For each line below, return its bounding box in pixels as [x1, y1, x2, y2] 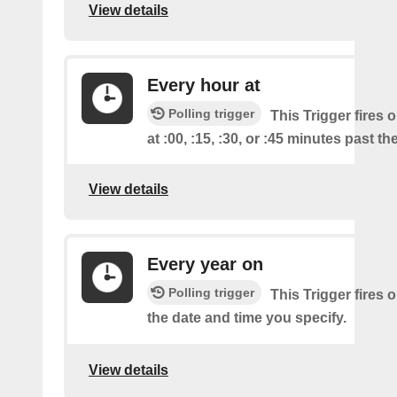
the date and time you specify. [147, 309, 346, 325]
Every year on [147, 253, 263, 274]
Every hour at [147, 74, 261, 95]
